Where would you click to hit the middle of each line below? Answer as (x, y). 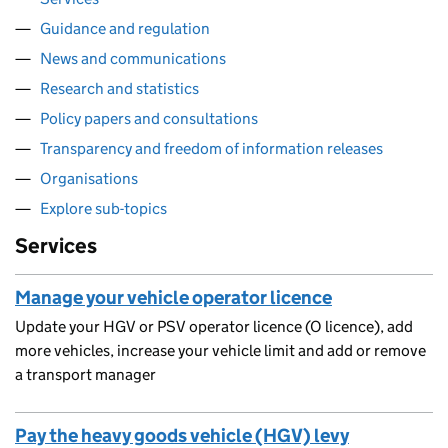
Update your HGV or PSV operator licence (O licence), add (214, 326)
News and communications (133, 58)
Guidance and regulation (125, 28)
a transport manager (85, 374)
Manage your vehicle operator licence (173, 297)
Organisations (89, 178)
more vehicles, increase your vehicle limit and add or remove (220, 350)
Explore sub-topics (103, 208)
